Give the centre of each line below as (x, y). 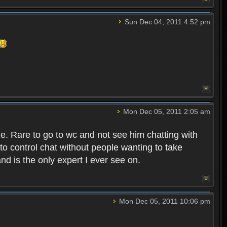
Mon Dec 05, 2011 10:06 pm (163, 201)
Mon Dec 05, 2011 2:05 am (165, 112)
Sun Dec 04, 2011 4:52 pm (166, 22)
